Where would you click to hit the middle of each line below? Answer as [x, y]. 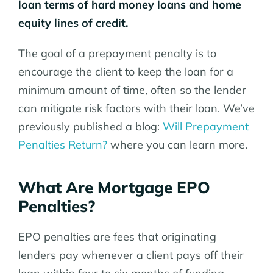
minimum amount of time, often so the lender [132, 90]
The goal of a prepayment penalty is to [117, 54]
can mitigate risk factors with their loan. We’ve [136, 108]
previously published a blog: [90, 127]
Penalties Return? [63, 145]
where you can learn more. [177, 145]
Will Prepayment [206, 127]
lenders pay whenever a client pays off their [131, 255]
